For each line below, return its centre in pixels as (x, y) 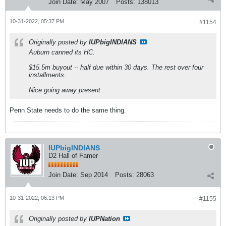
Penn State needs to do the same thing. (68, 110)
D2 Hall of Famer (73, 155)
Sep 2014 (94, 175)
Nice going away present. (66, 90)
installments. (47, 75)
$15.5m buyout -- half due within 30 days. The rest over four (116, 67)
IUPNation (104, 218)
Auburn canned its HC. (62, 52)
